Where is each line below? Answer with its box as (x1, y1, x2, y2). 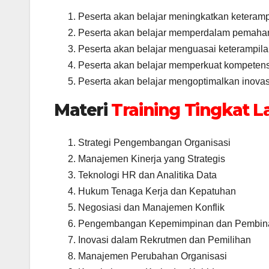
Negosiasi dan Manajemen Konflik (78, 202, 225, 213)
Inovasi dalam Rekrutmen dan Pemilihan (78, 234, 251, 245)
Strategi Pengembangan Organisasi (78, 137, 231, 148)
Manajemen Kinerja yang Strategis (78, 153, 225, 164)
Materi (54, 100, 112, 121)
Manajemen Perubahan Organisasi (78, 250, 227, 261)
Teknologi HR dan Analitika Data (78, 169, 217, 180)
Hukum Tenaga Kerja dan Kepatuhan (78, 186, 236, 196)
